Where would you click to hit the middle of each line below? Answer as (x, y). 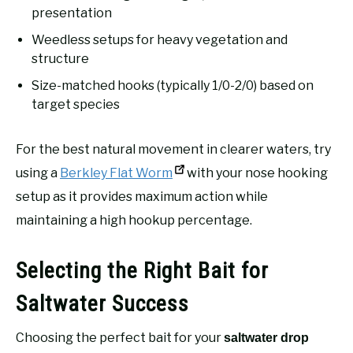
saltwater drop (266, 338)
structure (60, 58)
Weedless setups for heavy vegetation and (160, 39)
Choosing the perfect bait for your (120, 338)
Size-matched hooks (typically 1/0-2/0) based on (173, 85)
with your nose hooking (256, 173)
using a (38, 173)
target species (76, 104)
